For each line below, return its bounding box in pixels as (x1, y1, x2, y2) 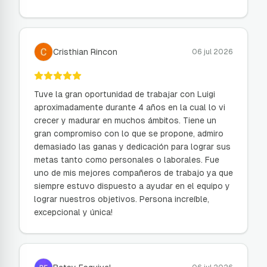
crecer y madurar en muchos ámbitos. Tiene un (34, 116, 216, 125)
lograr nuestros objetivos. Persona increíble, (34, 194, 209, 204)
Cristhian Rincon (53, 47, 117, 57)
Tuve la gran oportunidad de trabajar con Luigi (34, 89, 215, 99)
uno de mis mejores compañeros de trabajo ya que (34, 168, 233, 178)
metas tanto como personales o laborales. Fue (34, 155, 219, 164)
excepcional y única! (34, 207, 113, 217)
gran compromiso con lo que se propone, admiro (34, 129, 223, 138)
